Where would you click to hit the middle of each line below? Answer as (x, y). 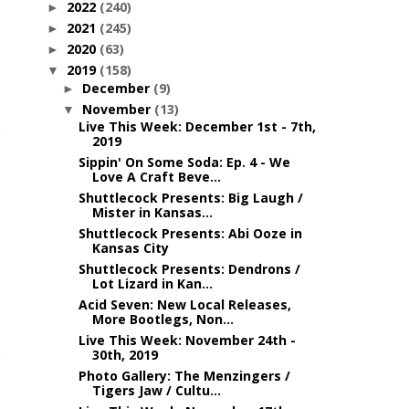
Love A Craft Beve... (156, 177)
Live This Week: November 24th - (187, 340)
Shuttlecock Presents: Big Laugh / (190, 198)
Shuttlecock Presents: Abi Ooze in (190, 233)
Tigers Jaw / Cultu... (156, 390)
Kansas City (130, 248)
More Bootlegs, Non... (163, 319)
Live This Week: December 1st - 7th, (197, 126)
